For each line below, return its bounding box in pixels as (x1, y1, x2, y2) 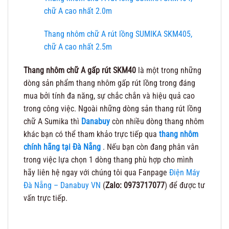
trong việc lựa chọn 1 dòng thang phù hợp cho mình (24, 155, 193, 165)
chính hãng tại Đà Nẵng (24, 142, 101, 152)
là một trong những (136, 65, 201, 76)
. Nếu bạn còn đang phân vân (101, 142, 199, 152)
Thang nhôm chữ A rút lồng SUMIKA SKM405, (44, 29, 192, 39)
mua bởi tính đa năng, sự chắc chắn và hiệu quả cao (24, 91, 195, 101)
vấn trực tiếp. (24, 193, 67, 203)
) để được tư (165, 180, 205, 191)
